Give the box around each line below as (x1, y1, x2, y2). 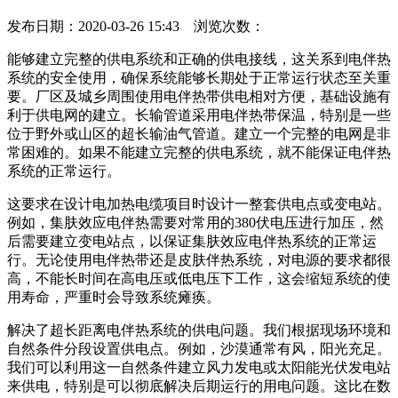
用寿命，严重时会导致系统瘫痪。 (7, 290, 220, 306)
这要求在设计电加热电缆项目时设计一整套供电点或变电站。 (7, 196, 391, 212)
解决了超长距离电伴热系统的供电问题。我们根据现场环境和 (7, 322, 391, 338)
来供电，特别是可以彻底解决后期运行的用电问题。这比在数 (7, 378, 391, 394)
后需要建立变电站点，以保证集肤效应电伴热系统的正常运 (7, 234, 377, 250)
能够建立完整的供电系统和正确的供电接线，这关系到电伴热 (7, 52, 391, 68)
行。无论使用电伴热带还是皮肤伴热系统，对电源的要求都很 (7, 252, 391, 268)
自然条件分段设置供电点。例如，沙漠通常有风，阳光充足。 (7, 341, 391, 357)
